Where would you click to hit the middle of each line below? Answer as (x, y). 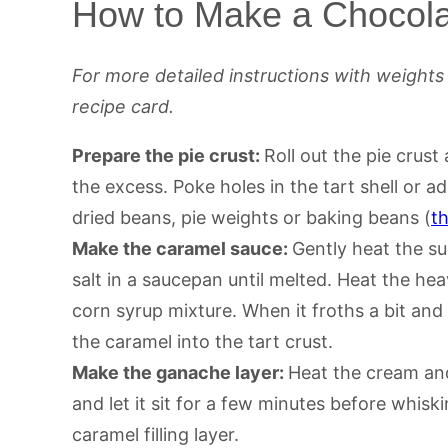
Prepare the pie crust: (168, 155)
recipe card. (123, 106)
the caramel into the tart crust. (202, 341)
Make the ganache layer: (180, 372)
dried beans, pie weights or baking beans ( (251, 217)
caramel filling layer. (155, 434)
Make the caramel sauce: (182, 248)
